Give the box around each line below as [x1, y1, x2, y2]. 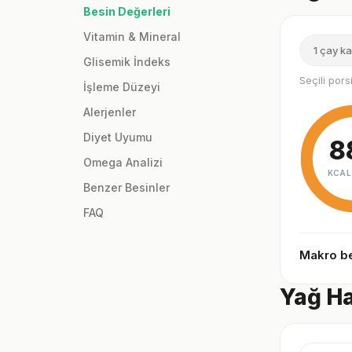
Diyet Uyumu [83, 130, 152, 145]
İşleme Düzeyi [83, 80, 160, 94]
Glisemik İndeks [83, 55, 170, 69]
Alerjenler [83, 105, 136, 119]
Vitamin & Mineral [83, 30, 181, 44]
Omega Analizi [83, 156, 163, 170]
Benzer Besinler [83, 181, 170, 195]
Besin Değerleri [83, 5, 170, 19]
